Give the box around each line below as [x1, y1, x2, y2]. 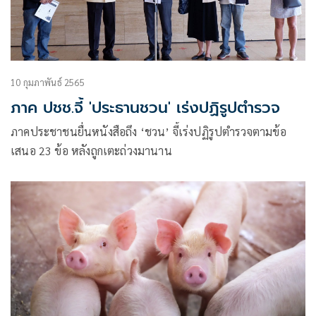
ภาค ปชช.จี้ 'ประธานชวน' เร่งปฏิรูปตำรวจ [11, 96, 280, 120]
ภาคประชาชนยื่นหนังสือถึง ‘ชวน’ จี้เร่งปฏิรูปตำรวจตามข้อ [11, 124, 286, 140]
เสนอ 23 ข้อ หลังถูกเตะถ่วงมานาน [11, 143, 172, 159]
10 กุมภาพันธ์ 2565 [11, 76, 85, 89]
